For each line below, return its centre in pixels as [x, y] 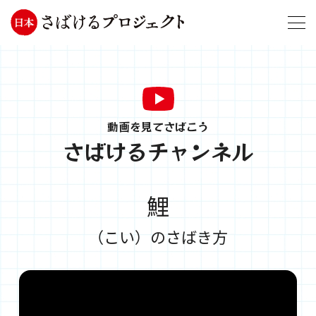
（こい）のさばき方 [158, 236]
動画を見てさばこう [158, 126]
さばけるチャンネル [158, 151]
